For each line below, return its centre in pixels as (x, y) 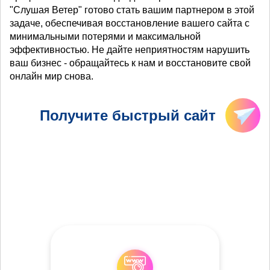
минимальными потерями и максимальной (105, 36)
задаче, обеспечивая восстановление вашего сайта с (130, 23)
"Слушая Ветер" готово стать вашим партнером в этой (132, 10)
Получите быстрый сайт (128, 115)
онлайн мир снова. (52, 76)
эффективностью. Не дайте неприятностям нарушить (130, 49)
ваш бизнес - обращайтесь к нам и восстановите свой (130, 63)
